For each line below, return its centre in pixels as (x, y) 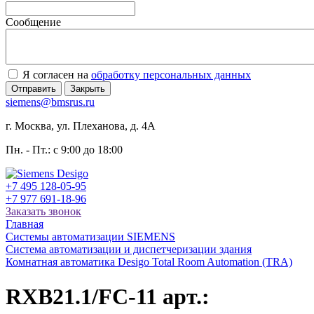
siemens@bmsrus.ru (50, 102)
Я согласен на (55, 75)
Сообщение (33, 22)
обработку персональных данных (171, 75)
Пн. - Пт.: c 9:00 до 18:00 (64, 150)
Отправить (34, 89)
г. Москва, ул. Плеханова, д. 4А (81, 126)
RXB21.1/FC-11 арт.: (108, 296)
